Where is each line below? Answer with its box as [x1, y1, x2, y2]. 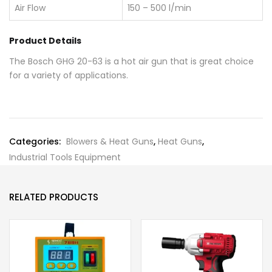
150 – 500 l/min [127, 2, 191, 14]
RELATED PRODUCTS [9, 190, 98, 203]
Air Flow [15, 2, 46, 14]
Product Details [9, 35, 81, 47]
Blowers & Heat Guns [66, 135, 154, 148]
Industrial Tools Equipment [9, 151, 121, 163]
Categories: [9, 135, 63, 148]
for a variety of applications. [9, 69, 128, 81]
